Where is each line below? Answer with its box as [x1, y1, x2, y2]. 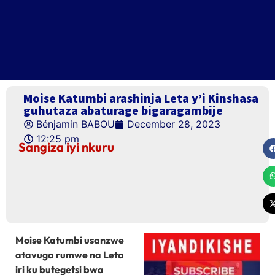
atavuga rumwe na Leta [15, 249, 124, 261]
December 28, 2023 [127, 118, 220, 130]
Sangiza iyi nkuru [18, 139, 114, 155]
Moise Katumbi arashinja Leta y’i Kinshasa [23, 90, 258, 106]
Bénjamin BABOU [36, 118, 115, 130]
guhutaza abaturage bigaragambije [23, 103, 223, 118]
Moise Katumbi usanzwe [15, 234, 124, 247]
